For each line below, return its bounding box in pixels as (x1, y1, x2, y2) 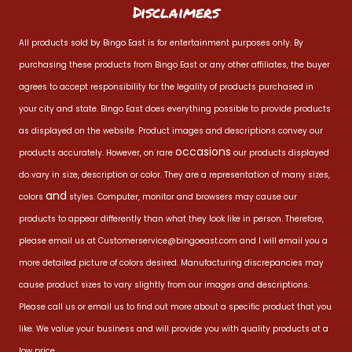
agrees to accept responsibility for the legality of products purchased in (19, 81, 313, 93)
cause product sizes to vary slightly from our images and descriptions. (19, 279, 310, 291)
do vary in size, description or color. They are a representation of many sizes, (19, 169, 330, 181)
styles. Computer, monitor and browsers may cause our (67, 191, 297, 203)
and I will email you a (237, 235, 328, 247)
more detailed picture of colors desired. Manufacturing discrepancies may (19, 257, 324, 269)
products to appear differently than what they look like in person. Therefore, (19, 213, 324, 225)
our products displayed (231, 147, 329, 159)
